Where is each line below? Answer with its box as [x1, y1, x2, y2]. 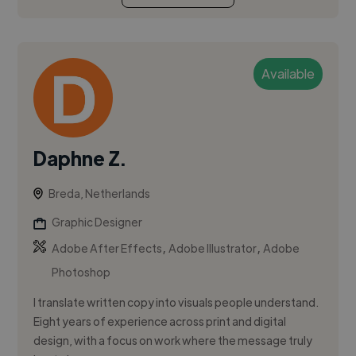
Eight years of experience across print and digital [33, 314, 287, 329]
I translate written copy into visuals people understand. [33, 295, 319, 310]
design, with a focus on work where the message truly [33, 333, 313, 348]
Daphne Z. [33, 145, 126, 171]
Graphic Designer [52, 215, 143, 230]
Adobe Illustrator [168, 241, 257, 256]
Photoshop [52, 265, 111, 280]
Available [261, 65, 315, 83]
